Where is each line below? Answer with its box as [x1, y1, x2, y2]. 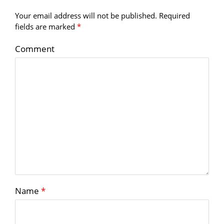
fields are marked [15, 21, 77, 32]
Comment [15, 43, 54, 55]
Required [159, 10, 190, 21]
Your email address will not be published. [15, 10, 157, 21]
